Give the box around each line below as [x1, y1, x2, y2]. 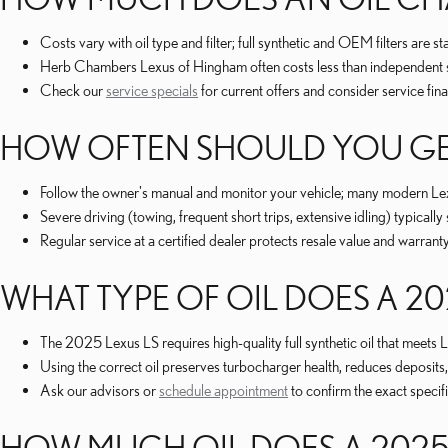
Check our [40, 81, 106, 99]
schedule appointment [159, 381, 288, 399]
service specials [106, 81, 198, 99]
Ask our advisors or [40, 381, 159, 399]
